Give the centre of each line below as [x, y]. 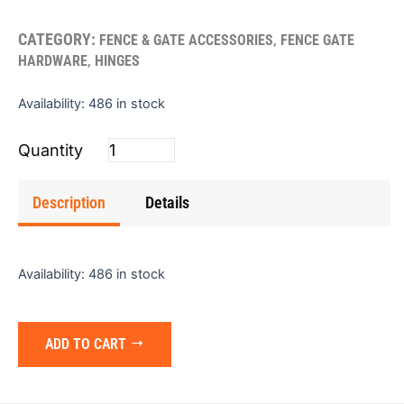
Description [69, 202]
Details [167, 202]
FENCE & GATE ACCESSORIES [186, 41]
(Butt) [124, 125]
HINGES [117, 61]
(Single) [130, 168]
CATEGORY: [57, 40]
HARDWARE [53, 61]
